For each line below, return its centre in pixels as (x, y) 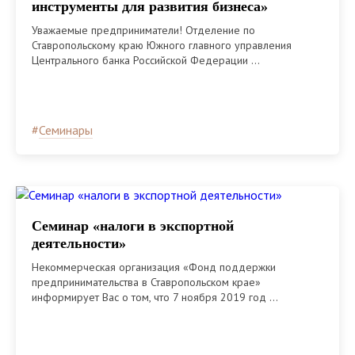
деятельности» (79, 243)
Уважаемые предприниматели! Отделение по (143, 30)
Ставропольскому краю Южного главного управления (162, 45)
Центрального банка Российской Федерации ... (146, 60)
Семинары (66, 130)
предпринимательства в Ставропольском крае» (146, 282)
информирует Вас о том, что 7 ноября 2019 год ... (155, 297)
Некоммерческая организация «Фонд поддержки (154, 267)
